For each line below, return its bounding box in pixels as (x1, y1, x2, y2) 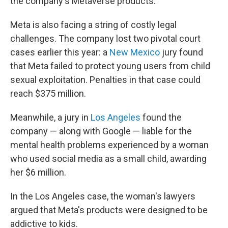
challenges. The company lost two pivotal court (10, 33, 201, 44)
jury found (160, 47, 203, 58)
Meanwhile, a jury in (10, 112, 91, 123)
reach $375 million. (10, 88, 86, 99)
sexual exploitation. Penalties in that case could (10, 74, 201, 85)
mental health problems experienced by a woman (10, 139, 209, 151)
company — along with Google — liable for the (10, 126, 192, 137)
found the (140, 112, 182, 123)
